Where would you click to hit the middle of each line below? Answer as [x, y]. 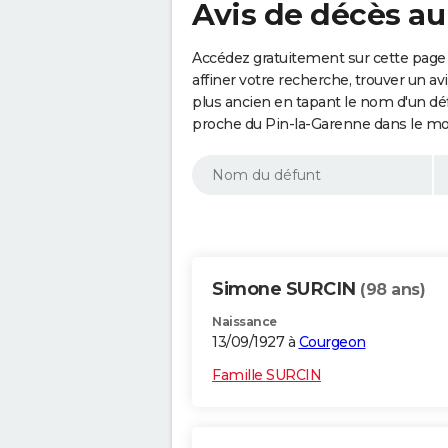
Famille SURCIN [266, 375]
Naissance [244, 322]
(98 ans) [392, 290]
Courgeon [332, 342]
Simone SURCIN [286, 289]
